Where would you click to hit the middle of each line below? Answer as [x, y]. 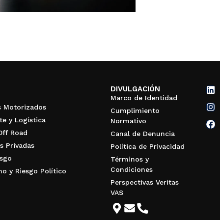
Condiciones [131, 170]
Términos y [129, 159]
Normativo [128, 121]
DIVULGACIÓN [135, 89]
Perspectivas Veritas [144, 182]
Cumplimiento [135, 111]
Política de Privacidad [147, 147]
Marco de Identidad [144, 98]
